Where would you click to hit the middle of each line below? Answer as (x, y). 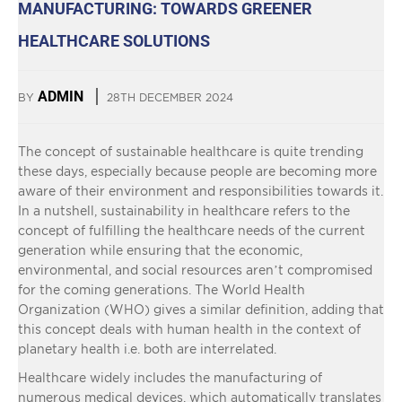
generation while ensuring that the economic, (160, 249)
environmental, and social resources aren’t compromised (195, 269)
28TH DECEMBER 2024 (170, 97)
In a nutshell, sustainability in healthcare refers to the (184, 210)
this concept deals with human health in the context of (189, 328)
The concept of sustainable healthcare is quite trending (191, 151)
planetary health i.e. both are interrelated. (147, 348)
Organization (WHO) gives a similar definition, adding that (201, 309)
